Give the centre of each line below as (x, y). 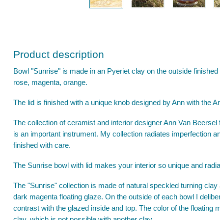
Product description (59, 54)
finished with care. (42, 145)
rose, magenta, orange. (50, 82)
